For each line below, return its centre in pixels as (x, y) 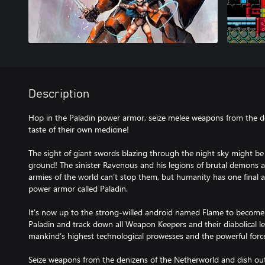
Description (59, 94)
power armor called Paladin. (78, 188)
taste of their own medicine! (79, 129)
